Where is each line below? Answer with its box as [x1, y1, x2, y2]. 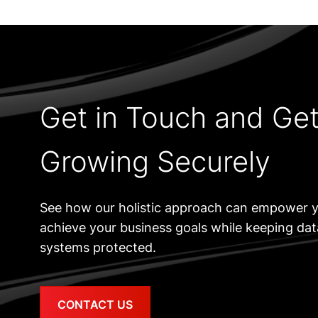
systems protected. [40, 240, 156, 255]
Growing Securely [40, 144, 270, 179]
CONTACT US [57, 297, 133, 312]
